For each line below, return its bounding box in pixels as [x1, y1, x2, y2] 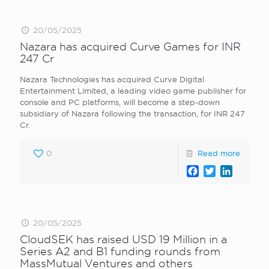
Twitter [215, 165, 248, 177]
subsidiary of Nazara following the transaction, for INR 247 [20, 109, 245, 118]
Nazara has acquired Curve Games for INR [20, 41, 241, 52]
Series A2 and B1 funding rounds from [20, 246, 220, 257]
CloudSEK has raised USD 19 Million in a [20, 234, 227, 245]
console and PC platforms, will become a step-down [20, 98, 220, 106]
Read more [198, 149, 240, 157]
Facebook [198, 165, 246, 177]
